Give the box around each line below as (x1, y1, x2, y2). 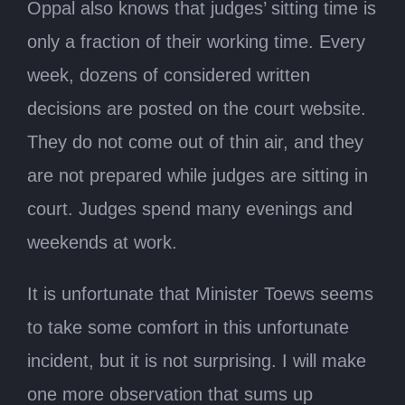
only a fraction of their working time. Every (27, 31, 365, 52)
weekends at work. (27, 231, 177, 252)
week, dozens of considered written (27, 64, 310, 85)
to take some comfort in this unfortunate (27, 316, 349, 337)
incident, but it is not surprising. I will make (27, 350, 366, 371)
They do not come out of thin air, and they (27, 131, 363, 152)
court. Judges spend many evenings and (27, 198, 353, 219)
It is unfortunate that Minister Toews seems (27, 283, 373, 304)
